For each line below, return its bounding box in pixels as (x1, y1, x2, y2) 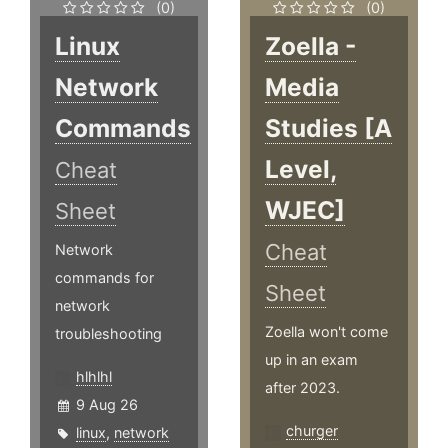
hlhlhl (76, 368, 112, 386)
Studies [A (265, 113, 393, 144)
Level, (265, 154, 337, 185)
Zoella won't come (265, 323, 389, 341)
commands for (55, 269, 154, 287)
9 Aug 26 (76, 396, 138, 414)
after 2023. (265, 379, 341, 397)
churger (286, 422, 339, 440)
